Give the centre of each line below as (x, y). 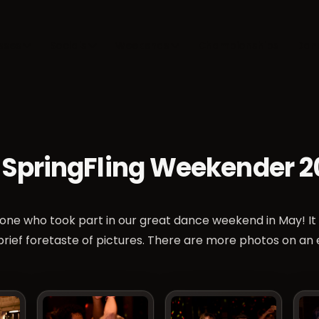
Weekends (142, 46)
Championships (238, 46)
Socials (68, 46)
